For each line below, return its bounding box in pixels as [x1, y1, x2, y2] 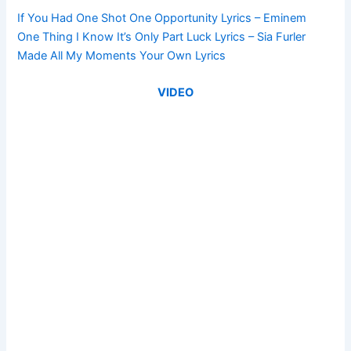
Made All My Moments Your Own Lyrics [17, 48, 226, 63]
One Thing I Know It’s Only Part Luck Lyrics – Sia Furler [17, 29, 306, 44]
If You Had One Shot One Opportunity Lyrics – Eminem [17, 10, 307, 25]
